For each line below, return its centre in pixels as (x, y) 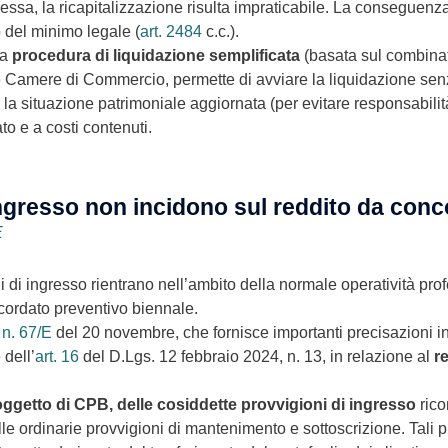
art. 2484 (171, 31)
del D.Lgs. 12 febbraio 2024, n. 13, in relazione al (256, 356)
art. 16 (57, 356)
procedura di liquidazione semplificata (156, 55)
